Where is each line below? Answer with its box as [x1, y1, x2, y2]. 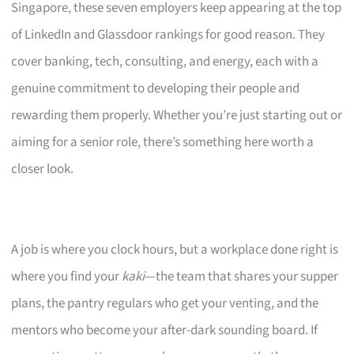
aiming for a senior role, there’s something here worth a [11, 132, 314, 152]
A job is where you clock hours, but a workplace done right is [11, 239, 339, 259]
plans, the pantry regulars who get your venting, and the [11, 293, 319, 313]
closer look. [11, 159, 74, 179]
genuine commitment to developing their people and [11, 78, 300, 98]
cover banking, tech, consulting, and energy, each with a [11, 51, 319, 71]
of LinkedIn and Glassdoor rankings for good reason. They [11, 24, 326, 44]
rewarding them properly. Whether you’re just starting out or [11, 105, 343, 125]
